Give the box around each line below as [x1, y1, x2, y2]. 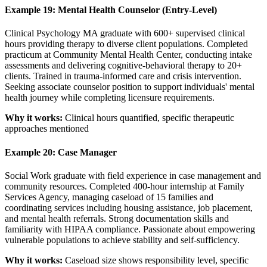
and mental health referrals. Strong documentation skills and [5, 213, 229, 223]
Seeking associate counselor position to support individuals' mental [5, 82, 254, 92]
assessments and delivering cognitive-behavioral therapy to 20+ [5, 60, 242, 71]
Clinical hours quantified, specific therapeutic [63, 113, 234, 123]
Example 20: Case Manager [5, 147, 117, 157]
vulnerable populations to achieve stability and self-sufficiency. [5, 234, 240, 245]
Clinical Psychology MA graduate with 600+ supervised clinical [5, 28, 245, 39]
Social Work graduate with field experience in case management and [5, 170, 261, 181]
